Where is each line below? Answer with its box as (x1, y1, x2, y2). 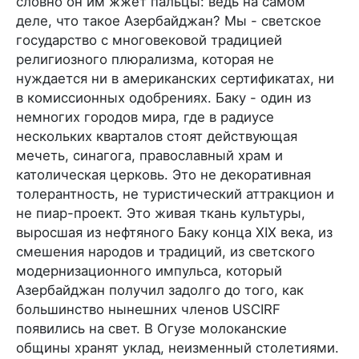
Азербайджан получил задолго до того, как (16, 281, 304, 298)
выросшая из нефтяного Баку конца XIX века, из (16, 224, 333, 240)
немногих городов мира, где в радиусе (16, 108, 274, 125)
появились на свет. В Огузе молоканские (16, 320, 287, 337)
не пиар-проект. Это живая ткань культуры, (16, 204, 305, 221)
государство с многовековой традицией (16, 31, 282, 48)
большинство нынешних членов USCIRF (16, 301, 280, 317)
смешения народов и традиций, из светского (16, 243, 315, 260)
